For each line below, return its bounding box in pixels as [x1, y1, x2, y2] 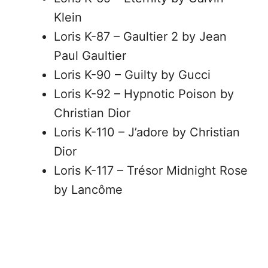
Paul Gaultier [54, 48, 126, 63]
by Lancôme [54, 182, 123, 197]
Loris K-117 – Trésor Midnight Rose [54, 163, 248, 178]
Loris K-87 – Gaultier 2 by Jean [54, 29, 227, 44]
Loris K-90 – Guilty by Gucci [54, 68, 211, 82]
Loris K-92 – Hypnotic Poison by [54, 87, 234, 101]
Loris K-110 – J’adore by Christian [54, 125, 240, 139]
